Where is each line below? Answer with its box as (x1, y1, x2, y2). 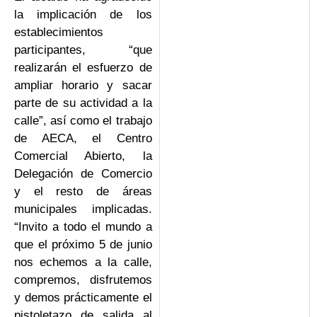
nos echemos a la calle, (14, 255, 152, 269)
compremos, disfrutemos (14, 272, 152, 287)
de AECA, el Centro (14, 131, 152, 145)
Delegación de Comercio (14, 166, 152, 180)
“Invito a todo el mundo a (14, 219, 152, 234)
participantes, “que (14, 42, 152, 57)
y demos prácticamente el (14, 290, 152, 304)
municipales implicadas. (14, 202, 152, 216)
